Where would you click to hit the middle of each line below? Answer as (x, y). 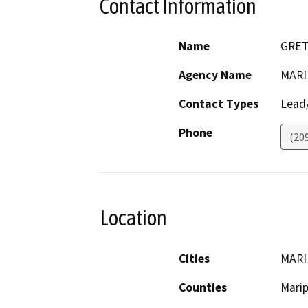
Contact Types (219, 104)
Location (133, 218)
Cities (194, 258)
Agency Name (215, 75)
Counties (203, 287)
